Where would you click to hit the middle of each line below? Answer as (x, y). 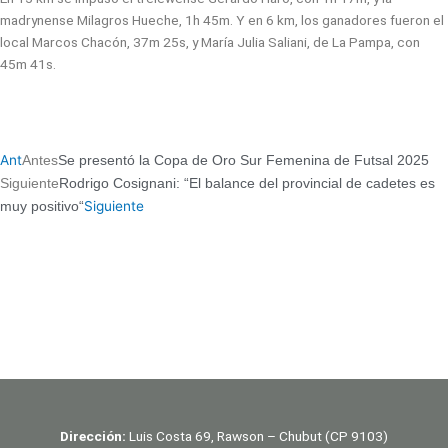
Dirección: (93, 436)
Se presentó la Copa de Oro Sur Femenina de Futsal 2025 (243, 161)
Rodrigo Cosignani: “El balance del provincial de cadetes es (247, 184)
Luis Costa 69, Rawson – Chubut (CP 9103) (257, 436)
